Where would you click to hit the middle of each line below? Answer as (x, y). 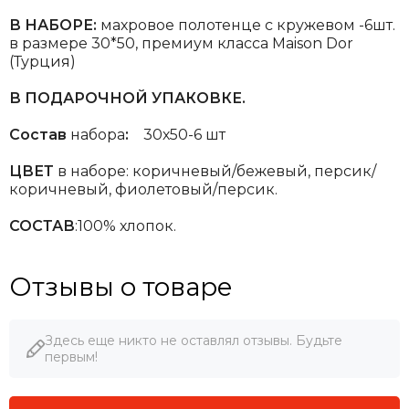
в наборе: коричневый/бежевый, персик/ (215, 171)
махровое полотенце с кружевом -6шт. (246, 25)
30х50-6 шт (177, 134)
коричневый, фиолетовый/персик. (143, 189)
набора (98, 134)
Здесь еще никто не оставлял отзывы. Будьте (194, 340)
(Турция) (42, 61)
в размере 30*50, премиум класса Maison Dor (181, 43)
